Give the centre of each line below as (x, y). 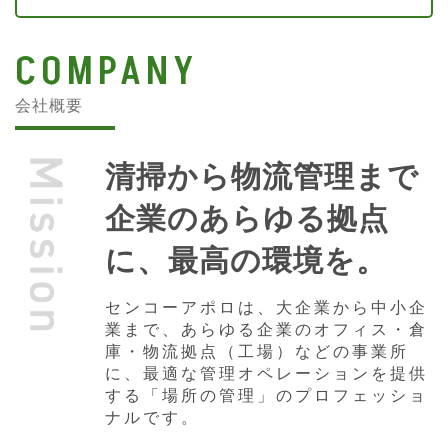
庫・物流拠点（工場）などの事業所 (256, 350)
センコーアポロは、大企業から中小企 (266, 306)
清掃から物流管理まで (261, 175)
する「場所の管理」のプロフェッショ (266, 394)
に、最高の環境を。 (245, 259)
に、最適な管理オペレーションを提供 (266, 372)
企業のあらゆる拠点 (246, 217)
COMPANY (106, 71)
